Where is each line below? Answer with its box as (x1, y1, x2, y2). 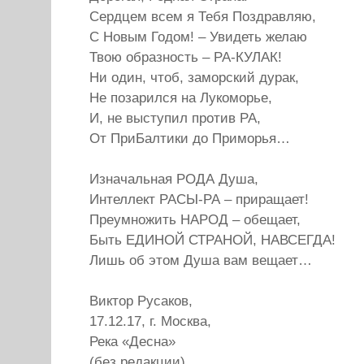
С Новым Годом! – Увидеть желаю (89, 29, 307, 45)
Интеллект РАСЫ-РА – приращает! (89, 192, 309, 207)
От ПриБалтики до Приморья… (89, 131, 290, 146)
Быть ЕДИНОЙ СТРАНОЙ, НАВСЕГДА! (89, 232, 336, 248)
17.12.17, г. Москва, (89, 314, 211, 329)
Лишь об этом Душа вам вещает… (89, 253, 312, 268)
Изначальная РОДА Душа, (89, 171, 258, 187)
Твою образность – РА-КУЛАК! (89, 50, 282, 65)
